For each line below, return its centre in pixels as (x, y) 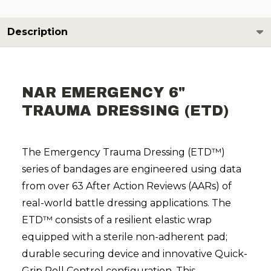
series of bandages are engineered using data (132, 169)
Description (38, 32)
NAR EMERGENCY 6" (103, 93)
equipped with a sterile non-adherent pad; (125, 237)
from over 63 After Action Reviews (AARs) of (127, 186)
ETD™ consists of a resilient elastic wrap (117, 220)
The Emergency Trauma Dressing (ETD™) (123, 152)
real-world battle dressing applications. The (126, 203)
